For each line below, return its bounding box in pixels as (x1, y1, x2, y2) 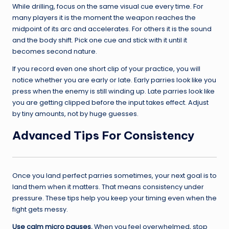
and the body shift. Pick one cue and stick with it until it (12, 36, 187, 45)
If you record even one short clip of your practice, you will (12, 64, 200, 74)
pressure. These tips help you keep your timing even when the (12, 194, 217, 203)
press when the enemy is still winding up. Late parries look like (12, 87, 215, 96)
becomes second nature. (12, 47, 97, 56)
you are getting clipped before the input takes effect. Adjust (12, 98, 209, 107)
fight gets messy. (12, 205, 68, 214)
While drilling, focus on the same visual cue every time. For (12, 2, 203, 11)
